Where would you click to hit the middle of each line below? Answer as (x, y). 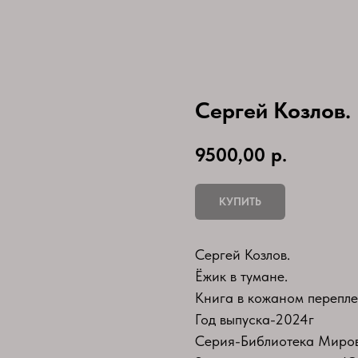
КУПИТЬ (240, 201)
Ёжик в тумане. (241, 276)
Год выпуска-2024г (255, 319)
